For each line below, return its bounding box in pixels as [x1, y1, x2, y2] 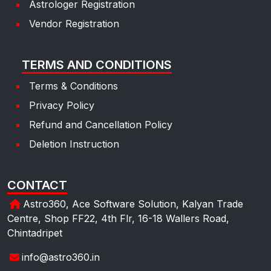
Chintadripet [7, 226, 62, 239]
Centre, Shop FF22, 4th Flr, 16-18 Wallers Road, [7, 212, 229, 224]
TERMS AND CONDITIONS [22, 57, 172, 72]
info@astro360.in [22, 250, 100, 263]
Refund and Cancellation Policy [29, 118, 172, 131]
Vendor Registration [29, 17, 119, 30]
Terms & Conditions [29, 79, 118, 92]
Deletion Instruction [29, 137, 119, 150]
